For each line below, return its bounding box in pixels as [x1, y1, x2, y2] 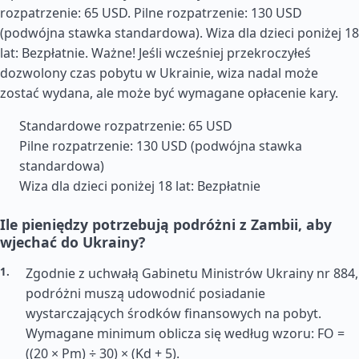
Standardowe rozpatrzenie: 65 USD [19, 117, 232, 135]
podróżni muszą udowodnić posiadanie [26, 284, 265, 302]
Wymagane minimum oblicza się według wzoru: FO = [26, 325, 345, 342]
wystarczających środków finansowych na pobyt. [26, 305, 321, 322]
